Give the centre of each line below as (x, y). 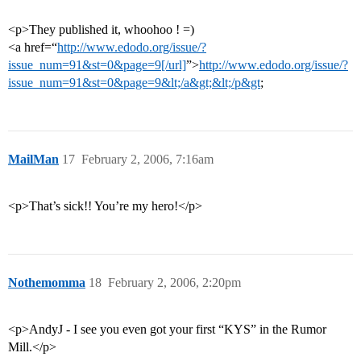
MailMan (33, 160)
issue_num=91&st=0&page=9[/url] (97, 65)
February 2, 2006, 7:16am (147, 160)
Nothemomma (47, 283)
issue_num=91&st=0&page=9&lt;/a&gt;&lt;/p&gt (134, 83)
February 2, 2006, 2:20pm (174, 283)
